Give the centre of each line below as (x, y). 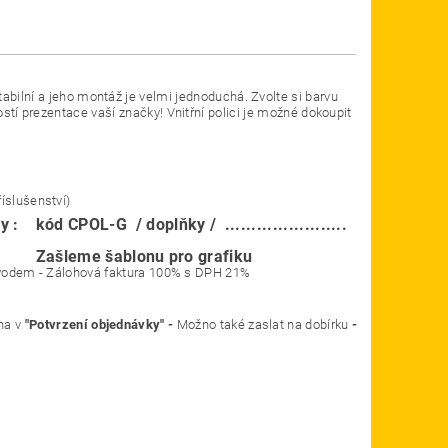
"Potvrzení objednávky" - (99, 325)
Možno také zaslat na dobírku (262, 325)
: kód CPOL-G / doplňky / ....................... (187, 225)
